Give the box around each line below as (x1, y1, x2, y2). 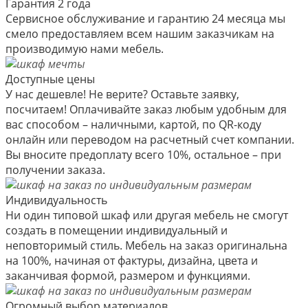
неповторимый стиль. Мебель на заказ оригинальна (5, 237, 287, 253)
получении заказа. (5, 162, 105, 177)
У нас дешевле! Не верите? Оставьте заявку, (5, 86, 239, 102)
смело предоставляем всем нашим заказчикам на (5, 25, 274, 41)
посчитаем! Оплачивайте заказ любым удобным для (5, 101, 287, 117)
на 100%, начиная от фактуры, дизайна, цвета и (5, 252, 258, 268)
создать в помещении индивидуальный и (5, 222, 228, 238)
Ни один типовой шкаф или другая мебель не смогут (5, 207, 288, 223)
